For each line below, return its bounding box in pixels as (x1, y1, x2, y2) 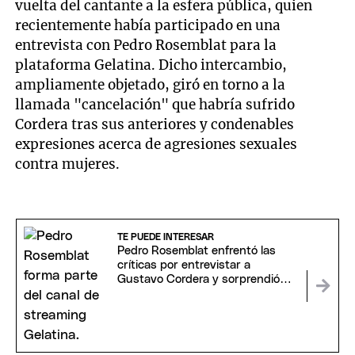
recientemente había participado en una (15, 16, 281, 34)
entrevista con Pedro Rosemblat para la (15, 36, 277, 54)
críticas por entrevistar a (116, 258, 250, 271)
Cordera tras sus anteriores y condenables (15, 115, 295, 133)
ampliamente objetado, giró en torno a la (15, 75, 286, 94)
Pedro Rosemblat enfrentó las (116, 244, 276, 257)
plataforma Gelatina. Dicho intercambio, (15, 55, 288, 74)
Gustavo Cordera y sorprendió (116, 273, 280, 285)
